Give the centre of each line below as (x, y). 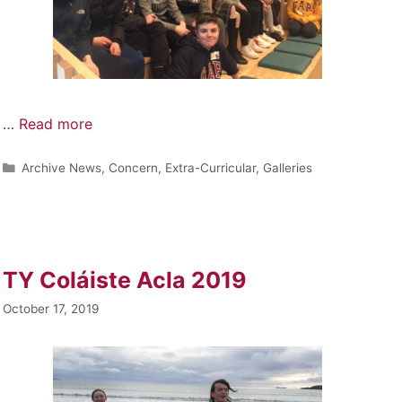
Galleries (287, 167)
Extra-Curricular (210, 167)
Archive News (61, 167)
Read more (55, 123)
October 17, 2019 (50, 308)
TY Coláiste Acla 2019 (124, 280)
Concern (133, 167)
